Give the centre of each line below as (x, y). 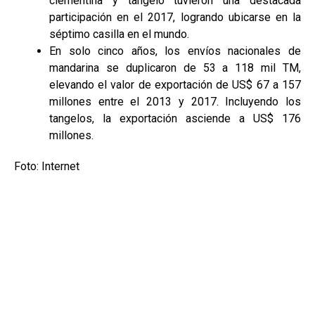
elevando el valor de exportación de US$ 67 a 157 (175, 84)
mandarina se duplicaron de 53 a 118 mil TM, (175, 67)
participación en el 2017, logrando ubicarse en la (175, 17)
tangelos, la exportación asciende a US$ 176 (175, 118)
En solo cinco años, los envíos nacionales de (175, 51)
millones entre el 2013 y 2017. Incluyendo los (175, 101)
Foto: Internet (47, 166)
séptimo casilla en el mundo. (119, 34)
